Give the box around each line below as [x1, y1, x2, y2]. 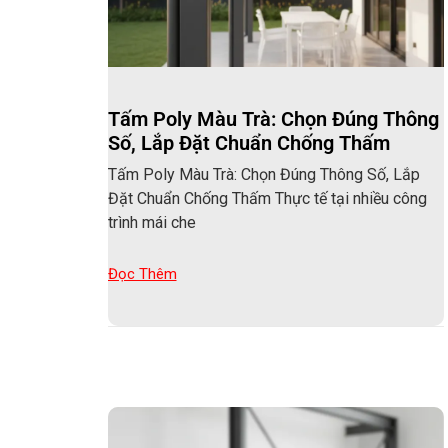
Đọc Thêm [107, 264, 177, 283]
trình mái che [107, 212, 196, 232]
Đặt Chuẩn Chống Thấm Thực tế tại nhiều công [107, 188, 427, 208]
